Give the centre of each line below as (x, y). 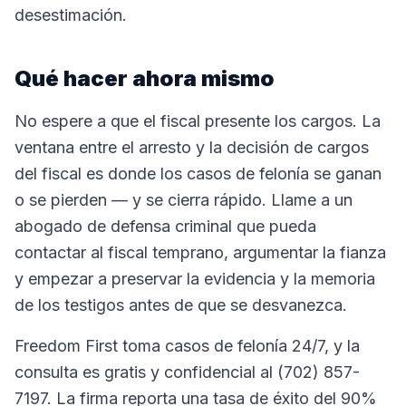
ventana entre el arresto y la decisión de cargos (192, 147)
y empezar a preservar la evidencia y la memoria (195, 279)
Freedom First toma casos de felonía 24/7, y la (187, 346)
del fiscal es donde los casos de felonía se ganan (198, 174)
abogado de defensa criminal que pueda (165, 226)
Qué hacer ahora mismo (145, 78)
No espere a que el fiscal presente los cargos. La (198, 121)
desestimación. (71, 15)
